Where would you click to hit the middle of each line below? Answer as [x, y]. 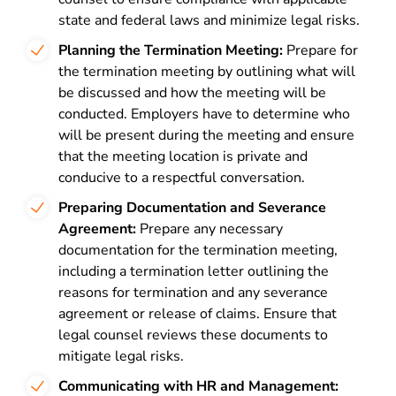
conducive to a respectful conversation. [182, 178]
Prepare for [320, 50]
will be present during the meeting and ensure [206, 135]
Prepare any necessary [209, 229]
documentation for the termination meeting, [198, 250]
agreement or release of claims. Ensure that [198, 314]
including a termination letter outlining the [194, 271]
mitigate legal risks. [121, 356]
